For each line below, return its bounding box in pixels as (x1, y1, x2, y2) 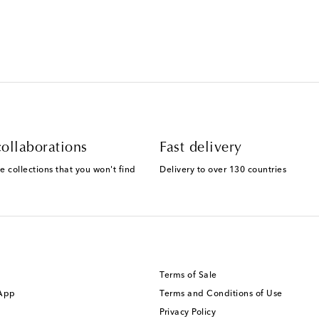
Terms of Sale (159, 271, 217, 281)
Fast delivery (159, 141, 242, 156)
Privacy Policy (159, 308, 216, 318)
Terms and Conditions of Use (159, 290, 283, 299)
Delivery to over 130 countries (159, 166, 286, 175)
